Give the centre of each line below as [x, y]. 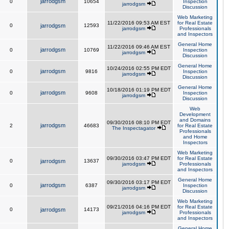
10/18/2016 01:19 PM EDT [139, 90]
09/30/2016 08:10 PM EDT [139, 122]
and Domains [195, 120]
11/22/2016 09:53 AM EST [139, 23]
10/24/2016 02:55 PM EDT [139, 68]
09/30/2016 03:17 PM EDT [139, 182]
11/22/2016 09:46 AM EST [139, 47]
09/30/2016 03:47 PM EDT [139, 158]
